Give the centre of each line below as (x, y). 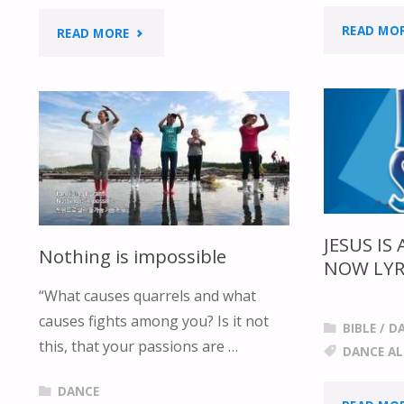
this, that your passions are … (138, 346)
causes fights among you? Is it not (153, 321)
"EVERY (152, 33)
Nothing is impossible (132, 256)
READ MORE (93, 34)
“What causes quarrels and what (147, 295)
